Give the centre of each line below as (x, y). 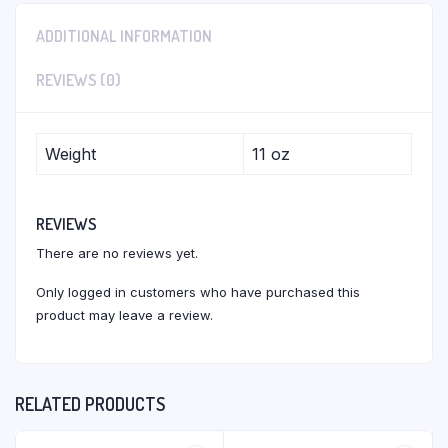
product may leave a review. (124, 315)
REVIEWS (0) (78, 80)
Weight (70, 154)
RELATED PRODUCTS (90, 404)
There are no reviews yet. (117, 253)
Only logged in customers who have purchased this (198, 292)
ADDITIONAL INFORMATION (124, 36)
